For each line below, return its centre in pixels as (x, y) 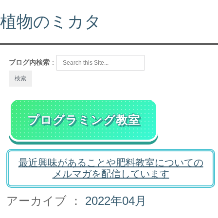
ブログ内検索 (29, 62)
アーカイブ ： (46, 201)
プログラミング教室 (83, 120)
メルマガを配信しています (111, 174)
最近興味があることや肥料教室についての (111, 163)
